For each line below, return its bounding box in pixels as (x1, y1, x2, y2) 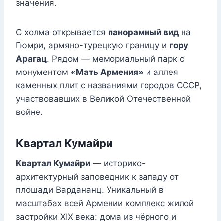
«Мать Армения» (71, 67, 144, 77)
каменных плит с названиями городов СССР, (16, 80, 202, 91)
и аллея (144, 67, 178, 77)
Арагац (16, 54, 47, 64)
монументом (16, 67, 71, 77)
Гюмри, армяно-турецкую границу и (16, 40, 169, 51)
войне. (16, 107, 43, 117)
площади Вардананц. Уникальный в (16, 185, 164, 195)
